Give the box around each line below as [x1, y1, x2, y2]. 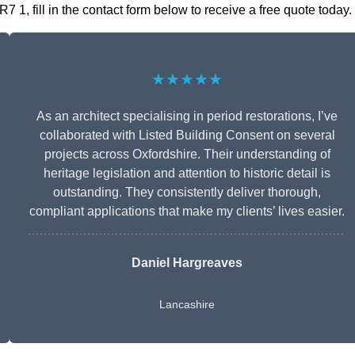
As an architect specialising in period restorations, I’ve [36, 109, 338, 124]
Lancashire [159, 298, 215, 311]
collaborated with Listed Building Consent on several [39, 128, 335, 143]
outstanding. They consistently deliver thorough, [53, 185, 321, 200]
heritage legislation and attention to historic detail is [44, 166, 330, 181]
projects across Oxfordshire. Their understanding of [44, 147, 330, 162]
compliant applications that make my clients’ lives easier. [29, 204, 345, 219]
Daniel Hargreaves [132, 256, 242, 270]
